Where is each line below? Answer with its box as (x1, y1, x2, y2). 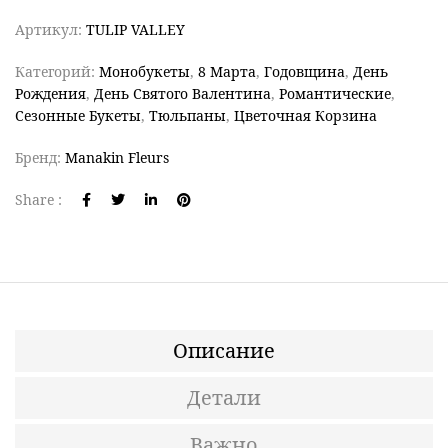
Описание (173, 337, 275, 365)
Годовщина (264, 61, 345, 81)
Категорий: (15, 61, 99, 81)
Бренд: (15, 147, 65, 167)
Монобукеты (99, 61, 190, 81)
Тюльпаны (149, 105, 226, 125)
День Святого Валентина (94, 83, 271, 103)
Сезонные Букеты (15, 105, 141, 125)
